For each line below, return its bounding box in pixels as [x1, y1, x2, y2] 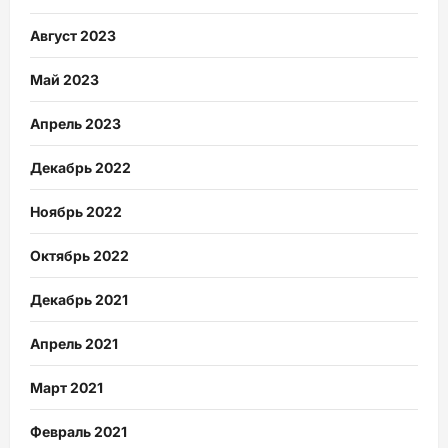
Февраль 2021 [30, 423, 127, 441]
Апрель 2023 [30, 115, 121, 133]
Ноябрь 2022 [30, 203, 122, 221]
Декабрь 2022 [30, 159, 131, 177]
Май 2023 [30, 71, 99, 89]
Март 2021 [30, 379, 103, 397]
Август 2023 [30, 27, 116, 45]
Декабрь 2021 [30, 291, 128, 309]
